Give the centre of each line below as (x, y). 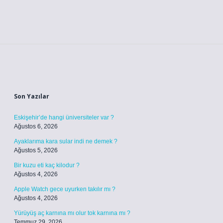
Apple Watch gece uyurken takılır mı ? (65, 189)
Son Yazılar (32, 96)
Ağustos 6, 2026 (36, 126)
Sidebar (40, 77)
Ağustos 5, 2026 (36, 150)
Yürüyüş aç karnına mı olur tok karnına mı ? (72, 213)
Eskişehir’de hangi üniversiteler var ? (64, 117)
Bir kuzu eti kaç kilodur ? (47, 165)
